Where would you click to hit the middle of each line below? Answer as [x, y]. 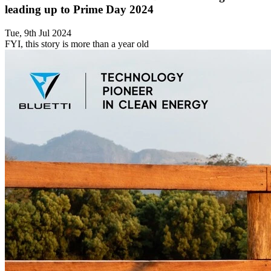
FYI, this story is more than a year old [77, 44]
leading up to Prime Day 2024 [79, 10]
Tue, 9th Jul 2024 [38, 33]
